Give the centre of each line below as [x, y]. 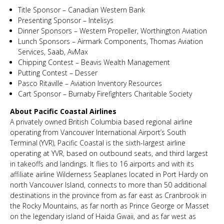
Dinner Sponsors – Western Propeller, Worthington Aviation [112, 31]
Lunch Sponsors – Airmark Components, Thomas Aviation [110, 41]
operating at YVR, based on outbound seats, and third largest [109, 153]
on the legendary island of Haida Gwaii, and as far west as [103, 216]
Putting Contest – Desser [58, 73]
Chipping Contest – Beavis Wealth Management [94, 62]
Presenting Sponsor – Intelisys [66, 20]
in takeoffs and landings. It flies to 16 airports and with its [102, 164]
